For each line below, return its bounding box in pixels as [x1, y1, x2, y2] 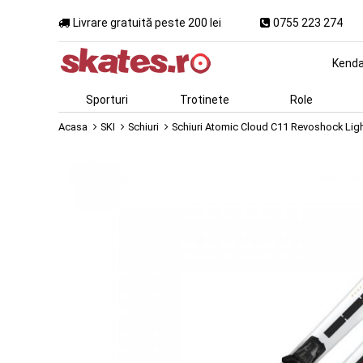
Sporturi [86, 93, 128, 106]
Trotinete [179, 93, 229, 106]
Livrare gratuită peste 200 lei [73, 15, 221, 29]
